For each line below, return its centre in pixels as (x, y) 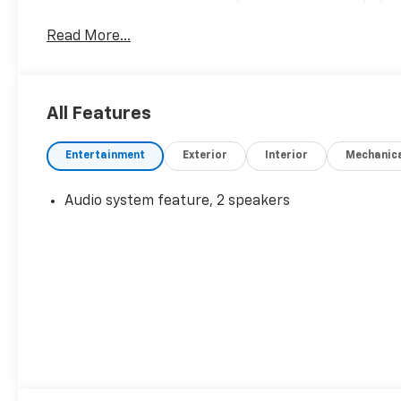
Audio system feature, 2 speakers (178, 202)
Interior (287, 156)
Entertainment (106, 156)
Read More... (89, 37)
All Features (99, 114)
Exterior (205, 156)
